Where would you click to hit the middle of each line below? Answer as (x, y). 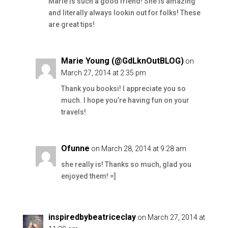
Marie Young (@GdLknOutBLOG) (122, 61)
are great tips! (71, 25)
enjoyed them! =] (88, 176)
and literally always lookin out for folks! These (124, 13)
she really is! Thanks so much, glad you (126, 165)
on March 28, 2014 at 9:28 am (138, 149)
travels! (73, 112)
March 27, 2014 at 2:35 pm (103, 73)
